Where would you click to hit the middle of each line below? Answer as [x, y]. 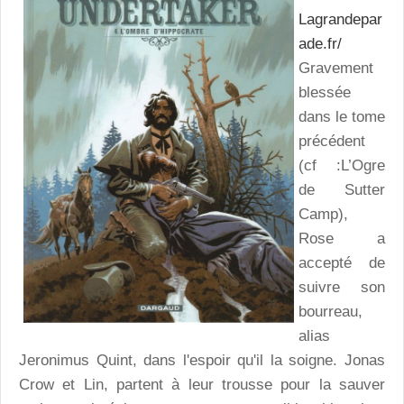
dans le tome [342, 117]
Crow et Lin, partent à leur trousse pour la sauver [202, 385]
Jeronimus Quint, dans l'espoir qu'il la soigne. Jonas [202, 361]
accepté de [342, 263]
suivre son [342, 288]
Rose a [342, 239]
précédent [332, 142]
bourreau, [331, 312]
